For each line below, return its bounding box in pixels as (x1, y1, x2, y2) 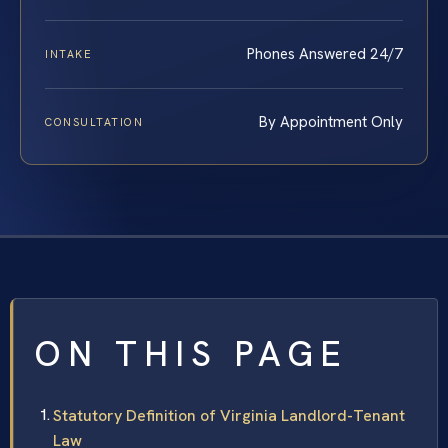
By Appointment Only (259, 112, 403, 133)
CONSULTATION (45, 115, 144, 130)
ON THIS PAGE (34, 331, 348, 378)
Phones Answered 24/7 (247, 44, 403, 65)
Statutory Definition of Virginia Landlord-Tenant (53, 405, 405, 427)
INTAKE (45, 47, 93, 62)
